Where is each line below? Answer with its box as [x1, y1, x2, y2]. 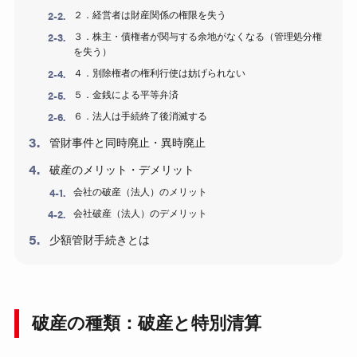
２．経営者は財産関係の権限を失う [73, 10, 227, 22]
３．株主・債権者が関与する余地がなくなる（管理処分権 [73, 31, 323, 43]
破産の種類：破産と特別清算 [31, 313, 261, 334]
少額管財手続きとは [49, 233, 150, 247]
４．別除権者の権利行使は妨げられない [73, 68, 246, 80]
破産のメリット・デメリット [49, 163, 194, 177]
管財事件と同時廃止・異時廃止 [49, 136, 206, 150]
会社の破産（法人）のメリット [73, 186, 208, 198]
